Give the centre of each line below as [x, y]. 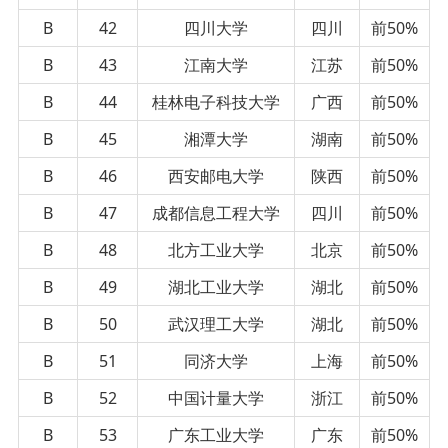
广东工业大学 [216, 434]
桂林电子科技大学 [216, 101]
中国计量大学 [216, 397]
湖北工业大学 [216, 286]
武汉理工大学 [216, 323]
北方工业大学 [216, 249]
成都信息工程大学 [216, 212]
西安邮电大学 [216, 175]
